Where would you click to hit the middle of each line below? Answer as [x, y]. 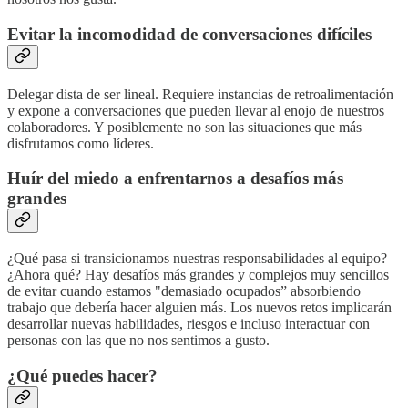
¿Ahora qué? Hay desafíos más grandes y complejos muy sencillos [198, 275]
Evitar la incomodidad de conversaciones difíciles [189, 34]
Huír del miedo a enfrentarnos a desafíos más [175, 178]
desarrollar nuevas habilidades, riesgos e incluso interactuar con [189, 324]
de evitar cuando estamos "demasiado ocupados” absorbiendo [184, 291]
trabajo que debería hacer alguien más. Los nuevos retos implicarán [199, 307]
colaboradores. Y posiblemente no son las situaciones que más [184, 127]
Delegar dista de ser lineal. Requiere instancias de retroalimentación [200, 94]
